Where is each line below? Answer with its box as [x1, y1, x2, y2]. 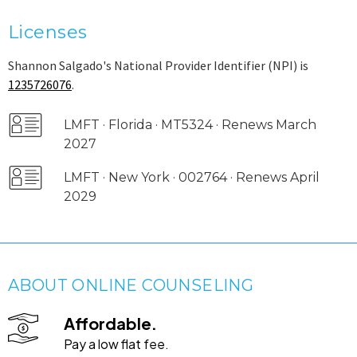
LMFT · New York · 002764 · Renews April [64, 170, 320, 186]
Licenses [8, 22, 88, 44]
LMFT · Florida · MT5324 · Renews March [64, 117, 316, 133]
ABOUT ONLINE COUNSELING [8, 276, 254, 296]
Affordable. [64, 313, 157, 334]
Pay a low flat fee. [64, 335, 169, 353]
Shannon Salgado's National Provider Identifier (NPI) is [8, 57, 308, 74]
